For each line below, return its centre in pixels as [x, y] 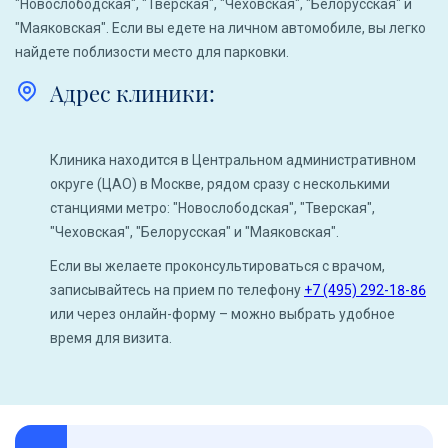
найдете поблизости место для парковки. [152, 52]
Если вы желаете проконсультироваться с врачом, [217, 266]
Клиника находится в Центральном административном [233, 160]
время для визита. [111, 338]
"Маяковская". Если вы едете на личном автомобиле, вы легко [220, 28]
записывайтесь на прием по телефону [177, 290]
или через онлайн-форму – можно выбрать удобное [222, 314]
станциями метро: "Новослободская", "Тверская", [212, 208]
